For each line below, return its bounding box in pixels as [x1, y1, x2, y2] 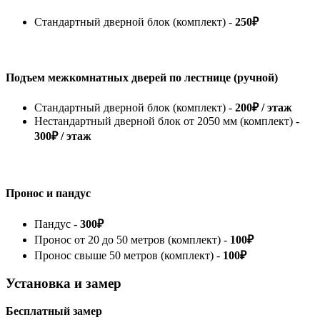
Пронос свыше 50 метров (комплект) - [34, 249, 223, 261]
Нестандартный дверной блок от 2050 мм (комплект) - [34, 115, 299, 128]
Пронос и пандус [6, 187, 91, 200]
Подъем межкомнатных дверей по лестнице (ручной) [6, 71, 278, 84]
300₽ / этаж [34, 130, 91, 143]
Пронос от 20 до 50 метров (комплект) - [34, 233, 230, 246]
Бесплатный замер [6, 305, 102, 318]
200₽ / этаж [235, 101, 292, 114]
